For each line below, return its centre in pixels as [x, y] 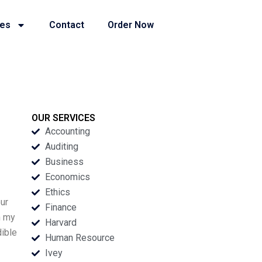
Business [64, 162]
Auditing [61, 146]
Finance [61, 207]
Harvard [61, 223]
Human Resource [80, 238]
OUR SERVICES [64, 118]
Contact [67, 25]
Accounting [67, 131]
